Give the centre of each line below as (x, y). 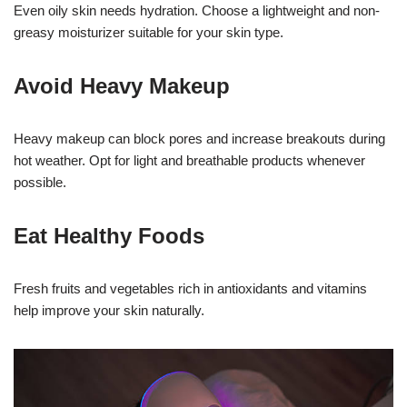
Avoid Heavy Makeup (122, 86)
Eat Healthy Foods (109, 236)
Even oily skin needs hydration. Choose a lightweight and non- (197, 11)
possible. (40, 183)
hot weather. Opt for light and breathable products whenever (189, 161)
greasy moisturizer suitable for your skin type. (149, 33)
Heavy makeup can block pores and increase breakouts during (199, 139)
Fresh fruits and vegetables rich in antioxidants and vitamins (190, 289)
